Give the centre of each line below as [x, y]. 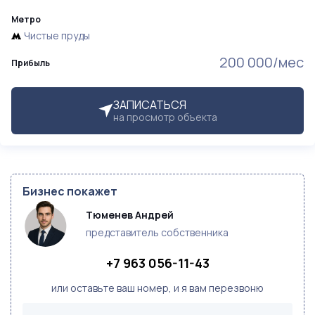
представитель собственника [157, 232]
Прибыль [31, 63]
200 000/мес [262, 62]
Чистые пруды [57, 36]
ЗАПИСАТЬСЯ [150, 105]
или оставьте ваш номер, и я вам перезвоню [157, 288]
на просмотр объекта [165, 117]
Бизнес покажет [70, 191]
